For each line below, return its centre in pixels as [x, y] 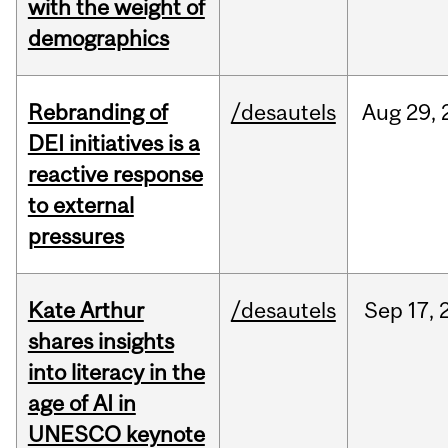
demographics [98, 38]
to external [80, 205]
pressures [75, 236]
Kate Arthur [85, 310]
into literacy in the [116, 372]
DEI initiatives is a [113, 143]
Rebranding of [97, 112]
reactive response [115, 174]
